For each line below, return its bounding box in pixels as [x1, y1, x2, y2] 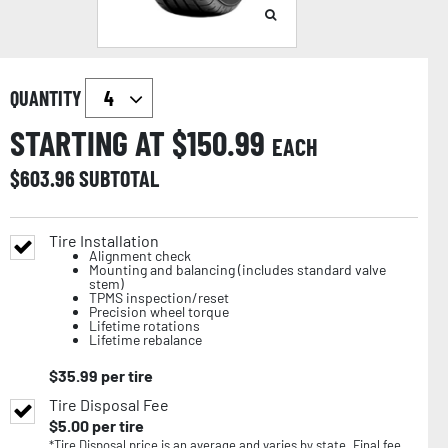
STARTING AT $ [10, 122, 187, 164]
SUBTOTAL [79, 165, 159, 192]
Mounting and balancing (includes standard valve [89, 261, 386, 279]
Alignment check [89, 247, 191, 265]
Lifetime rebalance [89, 331, 202, 349]
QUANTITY [10, 86, 85, 111]
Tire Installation [49, 231, 159, 251]
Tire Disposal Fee [49, 395, 169, 415]
